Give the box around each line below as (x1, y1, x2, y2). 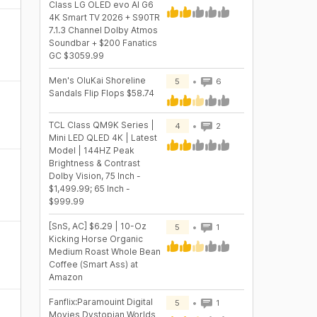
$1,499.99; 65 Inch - (48, 183, 130, 194)
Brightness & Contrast (48, 158, 140, 168)
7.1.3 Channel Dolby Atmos (48, 25, 158, 35)
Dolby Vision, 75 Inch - (48, 171, 141, 181)
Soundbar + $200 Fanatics (48, 38, 157, 48)
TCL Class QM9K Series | (48, 120, 154, 130)
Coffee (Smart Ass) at (48, 259, 138, 270)
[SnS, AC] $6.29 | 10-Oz (48, 221, 146, 231)
